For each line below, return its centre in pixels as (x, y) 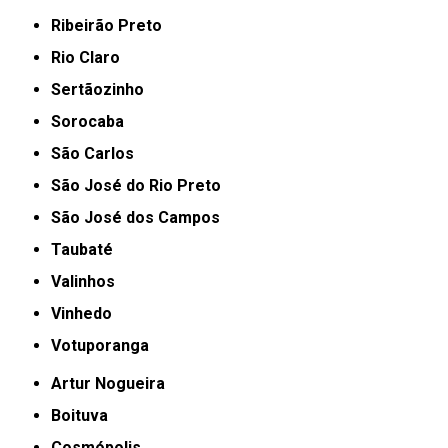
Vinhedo (87, 313)
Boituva (85, 415)
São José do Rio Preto (141, 185)
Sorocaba (93, 121)
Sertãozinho (103, 89)
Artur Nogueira (114, 383)
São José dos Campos (141, 217)
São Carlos (98, 153)
